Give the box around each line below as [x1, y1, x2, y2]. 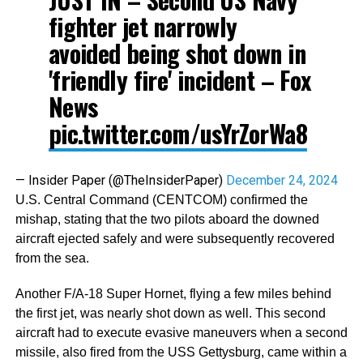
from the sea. [15, 251, 89, 265]
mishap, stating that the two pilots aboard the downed [15, 212, 319, 226]
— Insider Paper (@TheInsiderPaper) [15, 173, 226, 188]
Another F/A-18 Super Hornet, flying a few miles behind [15, 287, 331, 301]
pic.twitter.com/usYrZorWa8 [48, 115, 307, 152]
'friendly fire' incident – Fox [48, 62, 311, 98]
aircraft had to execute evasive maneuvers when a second [15, 326, 348, 340]
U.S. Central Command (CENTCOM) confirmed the [15, 193, 308, 207]
